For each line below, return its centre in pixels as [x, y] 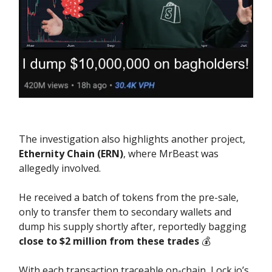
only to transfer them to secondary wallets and [125, 212]
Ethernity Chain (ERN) [71, 154]
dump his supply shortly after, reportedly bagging [133, 227]
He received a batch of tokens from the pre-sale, [129, 198]
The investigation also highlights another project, [132, 139]
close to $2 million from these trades [109, 241]
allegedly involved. [60, 168]
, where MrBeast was [171, 154]
